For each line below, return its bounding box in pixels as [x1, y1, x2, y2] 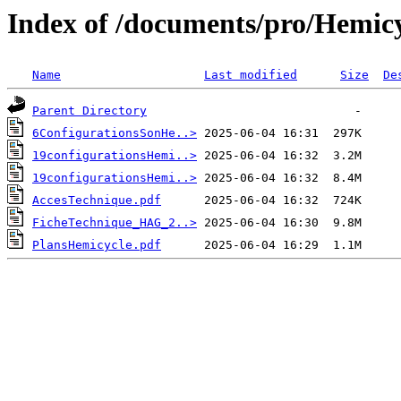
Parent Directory [32, 104, 147, 118]
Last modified [204, 68, 297, 82]
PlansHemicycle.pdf [32, 238, 161, 252]
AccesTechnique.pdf [32, 193, 161, 208]
